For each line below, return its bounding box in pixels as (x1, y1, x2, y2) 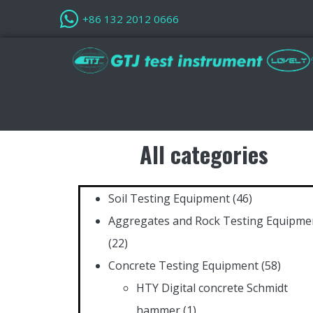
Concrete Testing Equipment (108, 257, 259, 273)
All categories (139, 137, 268, 170)
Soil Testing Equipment (108, 190, 230, 206)
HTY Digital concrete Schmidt (136, 279, 288, 296)
